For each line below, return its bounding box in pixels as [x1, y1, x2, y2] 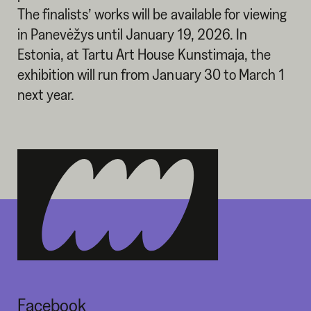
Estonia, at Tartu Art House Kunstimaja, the [17, 45, 271, 62]
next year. [17, 85, 75, 103]
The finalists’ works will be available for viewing [17, 5, 287, 22]
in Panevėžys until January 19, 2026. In [17, 25, 247, 42]
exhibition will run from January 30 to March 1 [17, 65, 284, 83]
